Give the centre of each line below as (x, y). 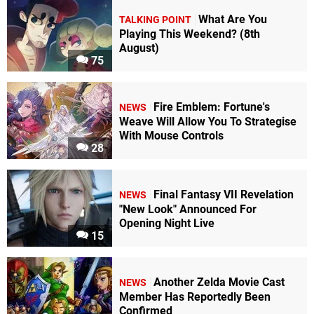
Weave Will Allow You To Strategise (208, 121)
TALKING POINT (155, 20)
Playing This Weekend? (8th (190, 34)
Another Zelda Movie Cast (219, 282)
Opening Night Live (167, 223)
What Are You (233, 19)
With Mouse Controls (171, 135)
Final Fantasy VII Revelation (224, 194)
